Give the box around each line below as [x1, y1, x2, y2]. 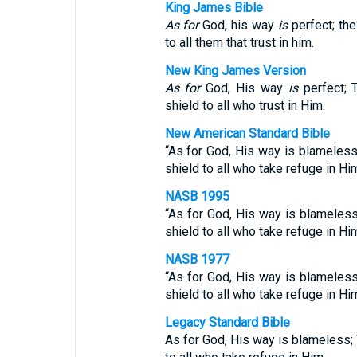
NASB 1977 [164, 252, 229, 267]
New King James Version [164, 63, 306, 78]
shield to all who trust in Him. [164, 98, 325, 113]
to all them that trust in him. [164, 35, 314, 50]
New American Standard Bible [164, 126, 330, 141]
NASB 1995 [164, 189, 229, 204]
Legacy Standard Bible [164, 315, 290, 330]
